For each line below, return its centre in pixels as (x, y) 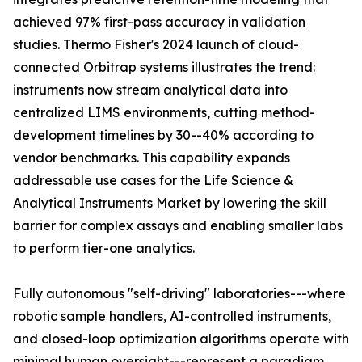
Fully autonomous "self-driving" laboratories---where (179, 294)
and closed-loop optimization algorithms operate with (181, 339)
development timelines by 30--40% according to (163, 135)
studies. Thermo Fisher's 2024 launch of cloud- (156, 45)
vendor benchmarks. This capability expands (152, 158)
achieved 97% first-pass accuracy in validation (159, 22)
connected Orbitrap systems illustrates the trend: (164, 67)
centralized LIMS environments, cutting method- (164, 113)
